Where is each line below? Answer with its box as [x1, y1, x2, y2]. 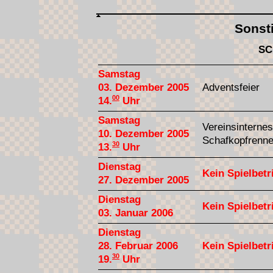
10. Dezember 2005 [98, 127, 189, 140]
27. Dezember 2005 [98, 174, 189, 186]
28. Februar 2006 [98, 239, 178, 252]
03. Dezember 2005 [98, 81, 189, 93]
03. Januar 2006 [98, 207, 173, 219]
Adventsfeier [202, 81, 260, 93]
